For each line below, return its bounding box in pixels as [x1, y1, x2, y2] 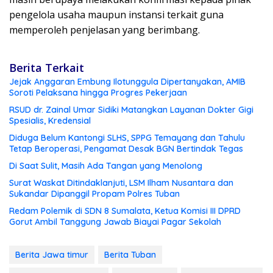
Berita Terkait [9, 60, 84, 75]
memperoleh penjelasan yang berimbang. [9, 23, 200, 37]
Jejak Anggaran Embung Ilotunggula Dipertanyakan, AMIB [9, 76, 246, 87]
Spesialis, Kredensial [9, 115, 91, 126]
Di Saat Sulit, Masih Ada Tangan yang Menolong [9, 160, 202, 171]
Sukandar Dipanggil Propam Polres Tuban [9, 188, 180, 199]
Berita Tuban [104, 249, 156, 260]
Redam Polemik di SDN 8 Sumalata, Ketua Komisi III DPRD [9, 205, 241, 216]
